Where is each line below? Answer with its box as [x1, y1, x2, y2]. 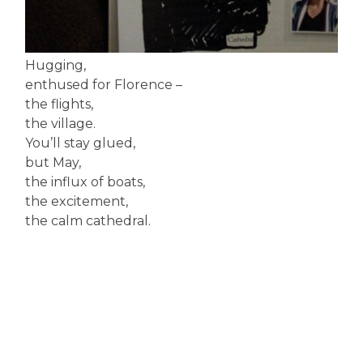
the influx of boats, [25, 174, 146, 190]
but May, [25, 155, 82, 171]
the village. [25, 116, 96, 132]
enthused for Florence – [25, 77, 183, 93]
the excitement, [25, 194, 129, 210]
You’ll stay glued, [25, 135, 136, 152]
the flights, [25, 96, 94, 113]
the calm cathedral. [25, 213, 152, 229]
